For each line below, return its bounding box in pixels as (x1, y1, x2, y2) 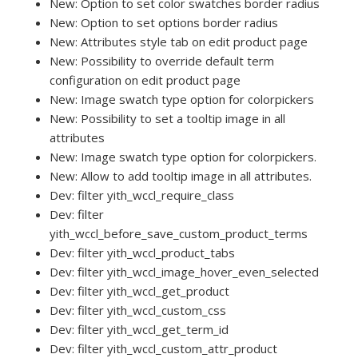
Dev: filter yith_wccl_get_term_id (50, 321, 229, 338)
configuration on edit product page (50, 72, 241, 89)
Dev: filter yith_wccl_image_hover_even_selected (50, 264, 320, 280)
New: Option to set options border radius (50, 14, 279, 31)
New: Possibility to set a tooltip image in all (50, 110, 286, 127)
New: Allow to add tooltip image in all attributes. (50, 168, 312, 185)
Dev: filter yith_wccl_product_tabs (50, 245, 236, 261)
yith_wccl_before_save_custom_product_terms (50, 225, 308, 242)
